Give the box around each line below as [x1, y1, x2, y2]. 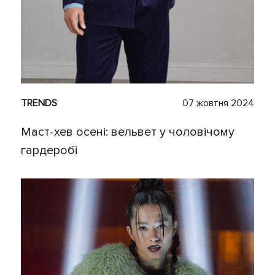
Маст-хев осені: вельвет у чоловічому [21, 125, 234, 140]
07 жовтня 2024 [182, 97, 254, 110]
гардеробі [21, 143, 77, 158]
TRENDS [21, 97, 57, 110]
